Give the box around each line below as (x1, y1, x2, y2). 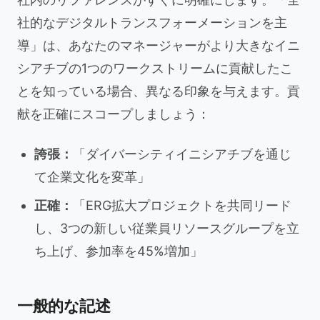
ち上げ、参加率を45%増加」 (34, 244, 203, 259)
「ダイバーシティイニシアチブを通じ (73, 146, 291, 161)
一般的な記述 (17, 296, 111, 315)
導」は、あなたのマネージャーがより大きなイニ (17, 38, 300, 53)
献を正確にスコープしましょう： (17, 106, 210, 121)
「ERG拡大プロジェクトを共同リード (73, 198, 291, 213)
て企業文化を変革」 (34, 169, 150, 184)
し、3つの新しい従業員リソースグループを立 (34, 221, 299, 236)
